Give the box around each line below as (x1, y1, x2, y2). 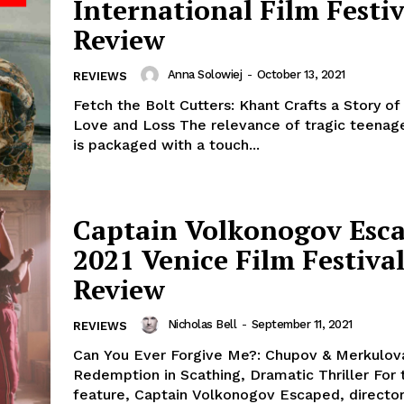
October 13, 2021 (256, 68, 345, 82)
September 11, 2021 (251, 317, 353, 332)
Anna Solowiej (167, 68, 242, 82)
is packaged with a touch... (73, 136, 260, 154)
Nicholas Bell (167, 317, 236, 332)
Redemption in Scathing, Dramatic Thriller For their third (73, 366, 373, 384)
